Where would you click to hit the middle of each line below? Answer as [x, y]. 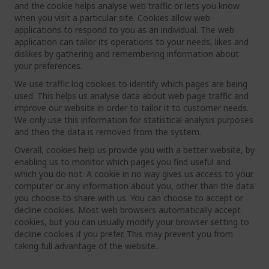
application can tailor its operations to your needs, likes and [131, 42]
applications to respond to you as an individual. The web [124, 30]
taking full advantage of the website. [86, 246]
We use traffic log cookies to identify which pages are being [131, 84]
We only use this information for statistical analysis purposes [134, 120]
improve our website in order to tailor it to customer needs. [131, 108]
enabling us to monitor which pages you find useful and [122, 162]
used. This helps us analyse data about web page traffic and [131, 96]
